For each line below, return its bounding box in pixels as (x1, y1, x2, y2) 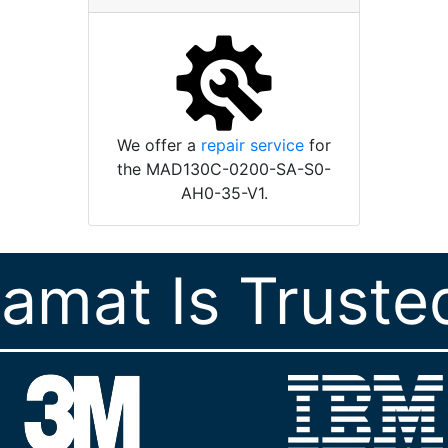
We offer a (117, 135, 201, 156)
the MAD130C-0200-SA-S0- (117, 159, 331, 180)
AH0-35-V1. (180, 183, 268, 204)
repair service (201, 135, 304, 156)
